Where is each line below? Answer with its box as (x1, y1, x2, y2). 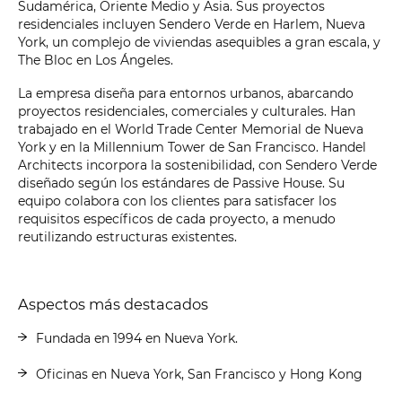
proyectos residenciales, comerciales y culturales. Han (18, 102, 355, 119)
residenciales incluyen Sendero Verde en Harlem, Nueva (18, 15, 365, 32)
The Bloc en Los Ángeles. (18, 51, 173, 68)
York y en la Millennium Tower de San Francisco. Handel (18, 138, 366, 155)
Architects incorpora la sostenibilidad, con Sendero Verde (18, 156, 377, 173)
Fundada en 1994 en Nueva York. (36, 329, 238, 346)
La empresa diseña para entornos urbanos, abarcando (18, 84, 354, 101)
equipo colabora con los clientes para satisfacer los (18, 192, 336, 209)
